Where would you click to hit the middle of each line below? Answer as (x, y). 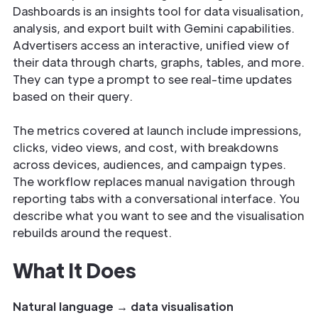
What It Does (75, 270)
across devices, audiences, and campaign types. (149, 164)
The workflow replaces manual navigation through (154, 181)
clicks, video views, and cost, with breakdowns (146, 147)
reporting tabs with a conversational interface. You (156, 198)
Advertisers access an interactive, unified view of (151, 45)
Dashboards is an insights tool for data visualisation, (158, 11)
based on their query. (73, 96)
